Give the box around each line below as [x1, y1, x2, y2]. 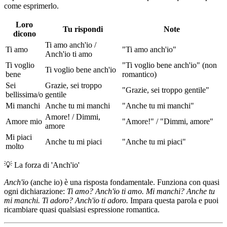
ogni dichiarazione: [4, 186, 67, 196]
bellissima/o [6, 90, 43, 99]
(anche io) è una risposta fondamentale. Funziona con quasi [28, 177, 219, 186]
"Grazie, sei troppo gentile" [122, 85, 209, 94]
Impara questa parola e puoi [128, 196, 218, 205]
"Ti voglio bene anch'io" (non [122, 60, 217, 69]
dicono [13, 29, 36, 38]
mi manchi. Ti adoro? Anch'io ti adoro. [4, 196, 128, 205]
